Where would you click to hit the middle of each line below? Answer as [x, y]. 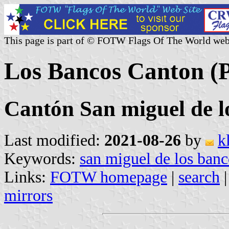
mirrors [28, 195]
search [199, 177]
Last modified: [54, 140]
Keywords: [42, 158]
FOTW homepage [109, 177]
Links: [27, 177]
